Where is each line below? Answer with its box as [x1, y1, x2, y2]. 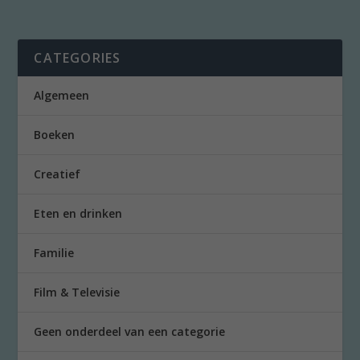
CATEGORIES [34, 49, 121, 67]
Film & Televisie [34, 284, 121, 301]
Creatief [34, 166, 81, 182]
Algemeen [34, 88, 90, 104]
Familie [34, 245, 75, 261]
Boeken [34, 127, 76, 143]
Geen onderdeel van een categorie [34, 324, 226, 340]
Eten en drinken [34, 206, 123, 222]
